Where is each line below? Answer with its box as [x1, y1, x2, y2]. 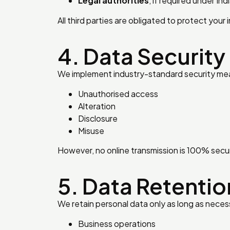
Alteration [78, 100, 116, 111]
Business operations [78, 218, 156, 229]
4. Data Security [57, 42, 225, 70]
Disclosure [78, 112, 118, 124]
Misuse [78, 125, 104, 136]
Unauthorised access [78, 88, 158, 99]
